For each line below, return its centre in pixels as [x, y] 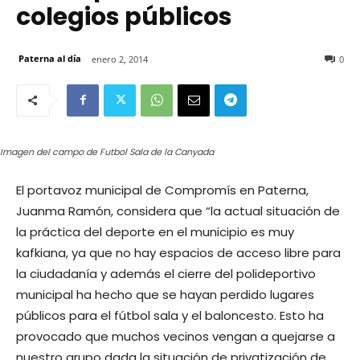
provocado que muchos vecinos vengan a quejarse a [176, 336]
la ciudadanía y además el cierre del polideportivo [166, 273]
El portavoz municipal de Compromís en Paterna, [162, 190]
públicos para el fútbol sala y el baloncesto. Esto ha [170, 315]
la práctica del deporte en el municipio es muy [155, 231]
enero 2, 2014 [120, 59]
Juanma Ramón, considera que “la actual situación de [178, 211]
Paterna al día [50, 59]
